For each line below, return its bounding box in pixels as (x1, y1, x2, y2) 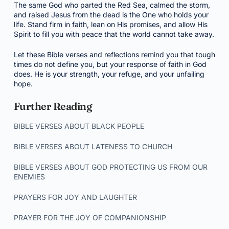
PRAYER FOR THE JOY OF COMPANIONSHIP (13, 213, 166, 222)
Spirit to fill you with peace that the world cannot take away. (13, 30, 214, 38)
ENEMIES (13, 172, 45, 181)
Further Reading (13, 100, 93, 112)
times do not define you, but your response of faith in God (13, 60, 207, 68)
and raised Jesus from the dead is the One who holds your (13, 10, 209, 19)
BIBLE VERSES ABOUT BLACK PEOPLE (13, 122, 144, 130)
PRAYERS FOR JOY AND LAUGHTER (13, 193, 137, 201)
